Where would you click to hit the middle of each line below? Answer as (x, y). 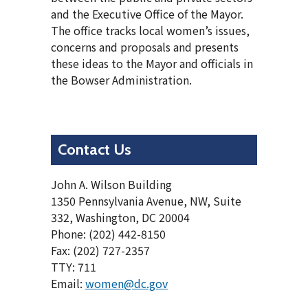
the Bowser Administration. (121, 80)
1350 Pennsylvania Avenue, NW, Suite (146, 200)
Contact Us (95, 149)
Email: (68, 283)
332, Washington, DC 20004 (120, 217)
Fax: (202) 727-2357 (100, 250)
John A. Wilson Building (111, 184)
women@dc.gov (126, 283)
